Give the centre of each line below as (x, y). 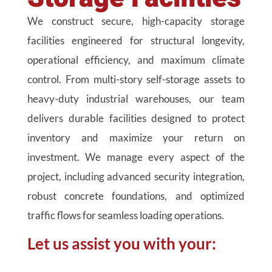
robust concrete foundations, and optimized (136, 196)
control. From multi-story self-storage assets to (136, 79)
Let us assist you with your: (121, 243)
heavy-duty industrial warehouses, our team (136, 99)
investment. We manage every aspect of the (136, 157)
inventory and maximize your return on (136, 138)
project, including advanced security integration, (136, 176)
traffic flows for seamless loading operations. (125, 215)
